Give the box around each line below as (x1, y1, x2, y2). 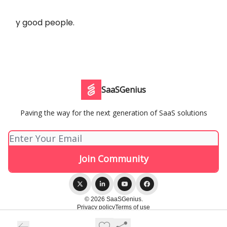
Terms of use (115, 204, 150, 211)
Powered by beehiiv (92, 215, 147, 224)
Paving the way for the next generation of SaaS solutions (20, 108, 207, 118)
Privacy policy (77, 204, 115, 211)
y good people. (16, 16, 74, 28)
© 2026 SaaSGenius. (84, 196, 143, 203)
